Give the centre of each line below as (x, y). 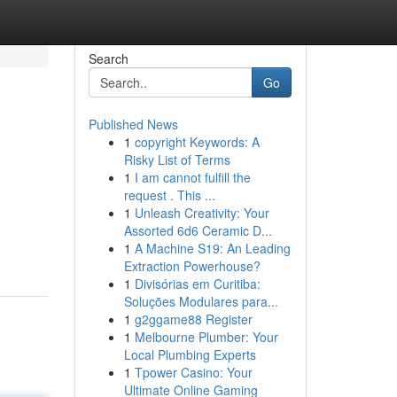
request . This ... (169, 195)
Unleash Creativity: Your (202, 213)
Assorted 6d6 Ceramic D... (198, 230)
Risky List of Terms (177, 160)
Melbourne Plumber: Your (206, 337)
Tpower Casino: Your (193, 372)
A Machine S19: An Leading (212, 248)
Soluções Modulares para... (201, 301)
